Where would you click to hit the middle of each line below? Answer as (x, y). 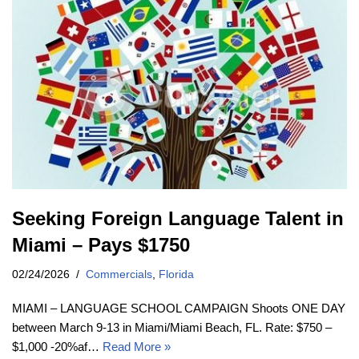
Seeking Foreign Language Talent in (178, 219)
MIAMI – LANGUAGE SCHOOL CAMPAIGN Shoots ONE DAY (179, 309)
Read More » (137, 347)
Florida (176, 275)
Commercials (119, 275)
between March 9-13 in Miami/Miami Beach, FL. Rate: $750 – (172, 328)
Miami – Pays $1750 (101, 245)
